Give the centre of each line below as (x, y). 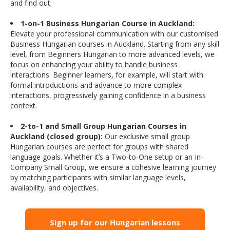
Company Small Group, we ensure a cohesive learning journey (113, 167)
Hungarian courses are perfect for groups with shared (99, 147)
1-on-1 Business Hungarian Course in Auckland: (108, 24)
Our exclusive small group (146, 137)
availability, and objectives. (54, 188)
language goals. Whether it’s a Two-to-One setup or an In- (107, 157)
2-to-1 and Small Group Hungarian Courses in (103, 126)
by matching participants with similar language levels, (98, 178)
